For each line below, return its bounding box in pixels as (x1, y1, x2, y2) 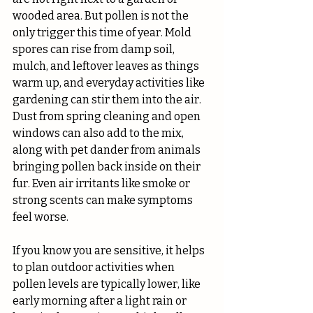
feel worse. (13, 210, 68, 224)
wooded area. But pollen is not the (13, 9, 191, 23)
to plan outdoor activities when (13, 261, 177, 275)
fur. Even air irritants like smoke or (13, 177, 192, 191)
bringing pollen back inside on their (13, 160, 203, 174)
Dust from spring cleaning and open (13, 110, 203, 124)
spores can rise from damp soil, (13, 43, 177, 57)
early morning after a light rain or (13, 294, 189, 308)
